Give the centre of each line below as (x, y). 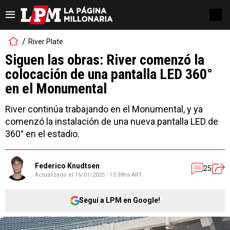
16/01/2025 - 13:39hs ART (109, 175)
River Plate (46, 41)
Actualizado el (55, 175)
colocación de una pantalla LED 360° (109, 74)
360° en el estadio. (42, 134)
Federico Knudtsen (67, 166)
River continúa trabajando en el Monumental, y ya (104, 109)
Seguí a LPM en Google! (120, 200)
